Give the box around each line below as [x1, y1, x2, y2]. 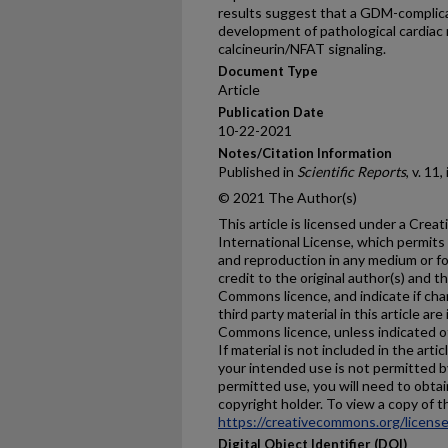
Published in [218, 163, 297, 181]
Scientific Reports [297, 163, 406, 181]
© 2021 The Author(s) [218, 189, 357, 207]
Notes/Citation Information [218, 145, 392, 162]
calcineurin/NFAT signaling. [218, 40, 386, 58]
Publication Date [218, 104, 324, 121]
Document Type [218, 63, 318, 80]
